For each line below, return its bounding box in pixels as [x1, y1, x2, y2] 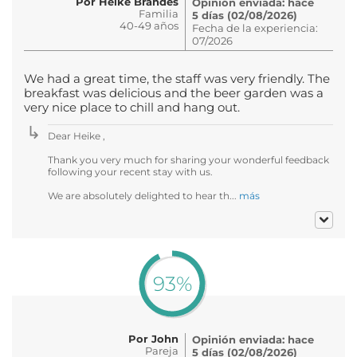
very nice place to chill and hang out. [24, 100, 240, 115]
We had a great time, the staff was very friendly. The [24, 71, 330, 86]
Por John [128, 331, 178, 345]
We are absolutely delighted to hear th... [48, 189, 239, 202]
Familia [139, 6, 178, 20]
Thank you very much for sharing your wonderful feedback [48, 153, 329, 166]
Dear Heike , [48, 129, 105, 142]
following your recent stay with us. [48, 165, 213, 178]
